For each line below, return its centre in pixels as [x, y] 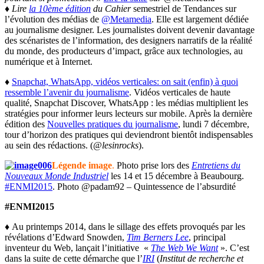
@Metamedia [126, 19]
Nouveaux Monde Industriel [57, 176]
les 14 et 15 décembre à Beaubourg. [176, 176]
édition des [26, 124]
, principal [207, 237]
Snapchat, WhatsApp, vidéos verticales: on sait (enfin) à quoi [125, 82]
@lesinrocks [116, 146]
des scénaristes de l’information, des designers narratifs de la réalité [128, 41]
